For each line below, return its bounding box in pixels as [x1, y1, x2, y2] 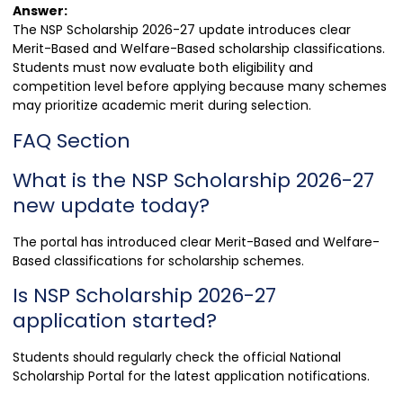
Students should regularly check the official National [13, 348, 341, 367]
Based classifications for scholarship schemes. [13, 251, 304, 270]
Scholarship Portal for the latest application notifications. [13, 367, 370, 386]
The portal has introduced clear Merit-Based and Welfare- [13, 232, 380, 251]
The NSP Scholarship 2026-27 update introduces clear [13, 21, 351, 40]
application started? [13, 307, 217, 336]
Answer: [13, 2, 67, 21]
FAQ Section [13, 126, 130, 155]
